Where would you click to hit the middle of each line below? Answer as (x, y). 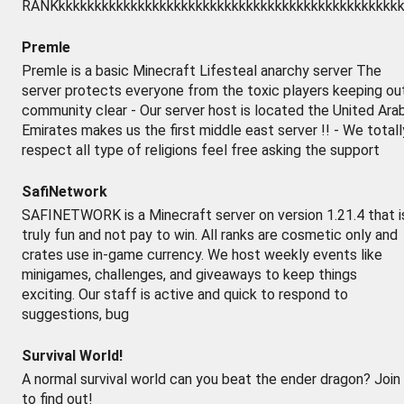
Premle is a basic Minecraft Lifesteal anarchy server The (202, 71)
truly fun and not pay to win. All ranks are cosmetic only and (210, 235)
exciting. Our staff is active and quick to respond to (185, 294)
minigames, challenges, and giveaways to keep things (189, 275)
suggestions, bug (75, 314)
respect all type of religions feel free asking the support (201, 150)
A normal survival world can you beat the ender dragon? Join (211, 379)
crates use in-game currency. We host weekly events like (202, 255)
